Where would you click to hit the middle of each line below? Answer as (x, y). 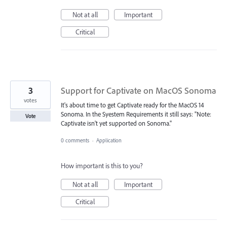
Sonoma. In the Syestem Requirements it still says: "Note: (136, 114)
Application (110, 141)
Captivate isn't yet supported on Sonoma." (116, 123)
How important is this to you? (102, 166)
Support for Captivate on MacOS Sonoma (139, 90)
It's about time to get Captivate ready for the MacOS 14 (133, 105)
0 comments (75, 141)
